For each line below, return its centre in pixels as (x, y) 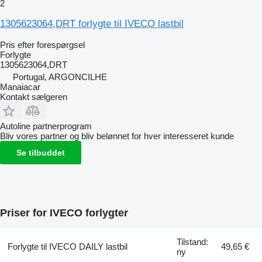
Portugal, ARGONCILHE (60, 77)
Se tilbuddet (41, 152)
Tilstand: (193, 242)
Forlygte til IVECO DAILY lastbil (67, 246)
